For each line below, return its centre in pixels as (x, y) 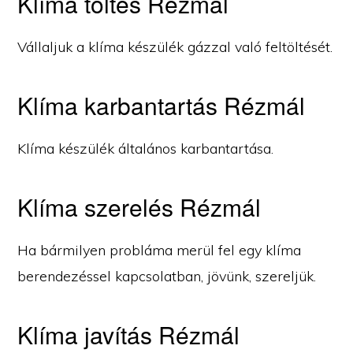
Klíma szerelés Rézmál (139, 206)
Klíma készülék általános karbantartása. (146, 148)
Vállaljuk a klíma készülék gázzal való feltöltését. (175, 46)
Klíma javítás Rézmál (129, 334)
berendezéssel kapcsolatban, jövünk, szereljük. (167, 276)
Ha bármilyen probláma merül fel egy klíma (160, 250)
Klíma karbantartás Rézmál (162, 105)
